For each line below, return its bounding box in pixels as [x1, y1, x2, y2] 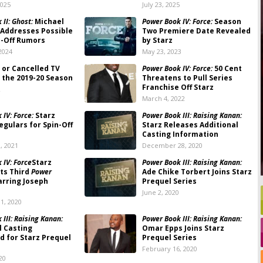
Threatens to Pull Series [141, 73, 232, 83]
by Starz [141, 35, 173, 45]
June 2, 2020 [141, 188, 179, 197]
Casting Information [141, 129, 218, 139]
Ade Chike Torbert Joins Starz [141, 167, 252, 177]
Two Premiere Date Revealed [141, 26, 251, 36]
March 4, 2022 [141, 94, 185, 103]
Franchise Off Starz [141, 82, 214, 92]
